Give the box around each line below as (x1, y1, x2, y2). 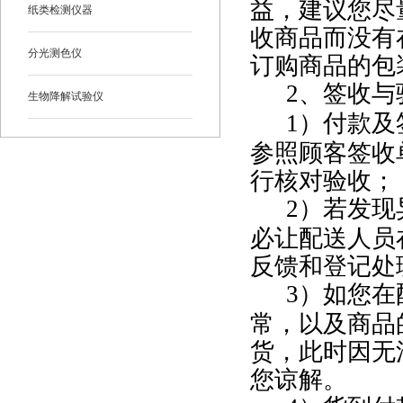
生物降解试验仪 (28, 90, 103, 103)
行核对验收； (250, 167, 396, 194)
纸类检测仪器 (28, 4, 93, 16)
